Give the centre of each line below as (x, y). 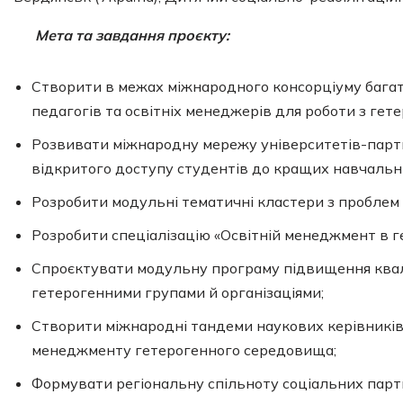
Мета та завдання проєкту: (132, 35)
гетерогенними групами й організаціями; (178, 292)
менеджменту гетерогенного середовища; (184, 350)
